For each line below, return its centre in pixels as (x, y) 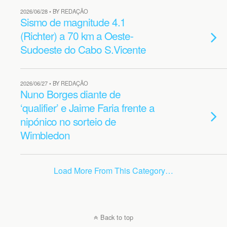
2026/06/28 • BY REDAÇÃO (54, 11)
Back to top (117, 217)
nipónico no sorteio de (68, 121)
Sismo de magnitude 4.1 (73, 22)
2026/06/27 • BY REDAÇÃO (54, 83)
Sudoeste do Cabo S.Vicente (83, 49)
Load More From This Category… (113, 171)
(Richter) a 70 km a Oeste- (77, 35)
